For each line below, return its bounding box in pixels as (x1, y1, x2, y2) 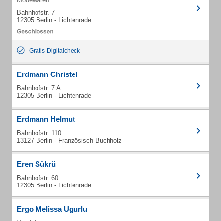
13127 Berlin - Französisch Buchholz (17, 137, 122, 144)
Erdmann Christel (17, 70, 77, 78)
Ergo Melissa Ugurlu (17, 205, 87, 213)
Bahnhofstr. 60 (17, 174, 58, 182)
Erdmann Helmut (17, 115, 75, 123)
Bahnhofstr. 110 (17, 129, 61, 137)
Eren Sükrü (17, 160, 56, 168)
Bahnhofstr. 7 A (17, 84, 61, 92)
